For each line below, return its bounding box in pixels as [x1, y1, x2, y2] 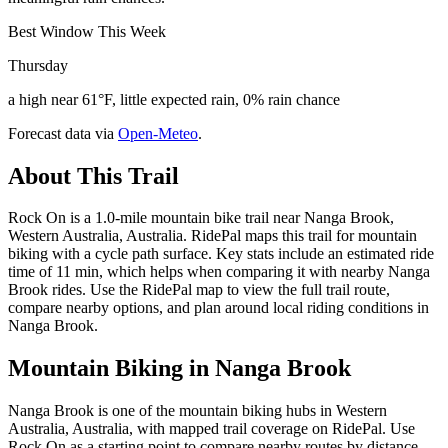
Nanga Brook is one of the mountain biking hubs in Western [8, 402, 387, 420]
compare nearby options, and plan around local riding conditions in [8, 299, 429, 317]
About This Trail [8, 162, 179, 189]
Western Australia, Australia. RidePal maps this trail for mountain [8, 227, 417, 245]
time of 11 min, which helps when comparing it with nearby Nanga [8, 263, 430, 281]
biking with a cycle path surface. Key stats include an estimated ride [8, 245, 434, 263]
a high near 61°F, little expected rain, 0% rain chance [8, 90, 340, 108]
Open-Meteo [118, 124, 198, 142]
